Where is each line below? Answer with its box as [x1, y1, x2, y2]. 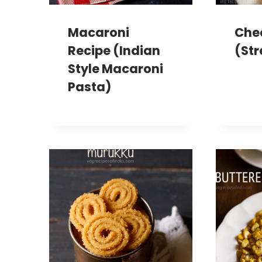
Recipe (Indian [68, 42, 160, 60]
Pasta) [68, 78, 111, 96]
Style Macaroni [68, 60, 163, 78]
